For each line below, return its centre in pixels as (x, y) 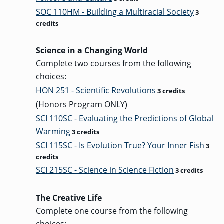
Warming (53, 131)
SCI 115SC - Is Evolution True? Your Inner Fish (120, 145)
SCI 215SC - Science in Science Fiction (105, 170)
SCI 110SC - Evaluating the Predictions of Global (125, 118)
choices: (51, 76)
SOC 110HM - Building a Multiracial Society (115, 12)
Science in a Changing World (92, 50)
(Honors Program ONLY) (82, 104)
